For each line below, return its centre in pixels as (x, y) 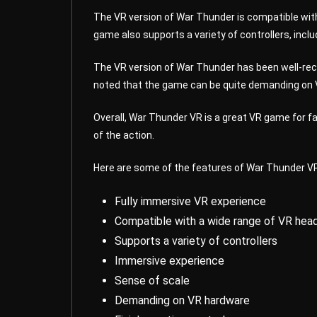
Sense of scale (152, 280)
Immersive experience (169, 260)
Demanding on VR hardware (182, 300)
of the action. (124, 135)
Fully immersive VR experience (190, 201)
